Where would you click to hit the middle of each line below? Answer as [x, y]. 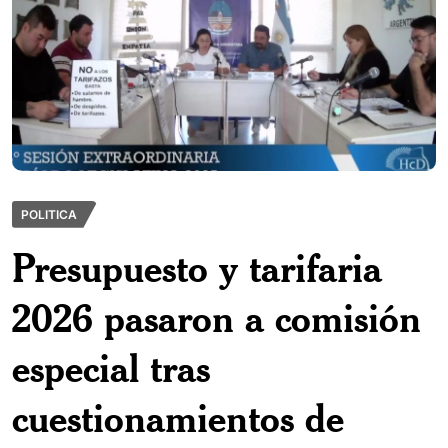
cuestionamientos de [178, 417]
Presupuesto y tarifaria [197, 267]
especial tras [111, 367]
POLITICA [49, 214]
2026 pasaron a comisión [216, 317]
